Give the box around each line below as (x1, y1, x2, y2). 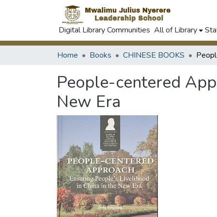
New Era (57, 91, 121, 113)
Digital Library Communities (59, 25, 150, 35)
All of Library (154, 25, 197, 35)
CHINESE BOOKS (123, 50, 185, 61)
